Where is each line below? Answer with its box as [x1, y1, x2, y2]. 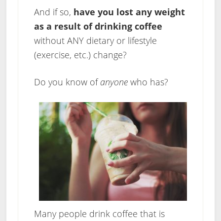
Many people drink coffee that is [34, 208, 165, 220]
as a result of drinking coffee [34, 20, 162, 33]
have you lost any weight [73, 6, 185, 18]
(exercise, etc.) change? [34, 49, 127, 61]
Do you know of [34, 76, 100, 88]
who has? [127, 76, 168, 88]
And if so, [34, 6, 74, 18]
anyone [100, 76, 128, 88]
